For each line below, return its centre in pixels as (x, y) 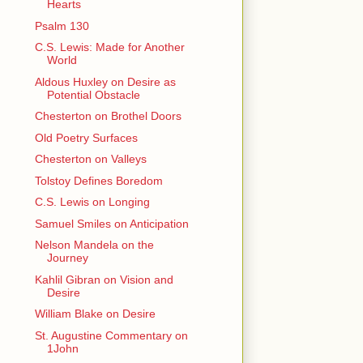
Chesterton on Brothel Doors (108, 116)
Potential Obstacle (93, 94)
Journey (67, 258)
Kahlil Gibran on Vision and (104, 279)
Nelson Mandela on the (94, 245)
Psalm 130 (62, 26)
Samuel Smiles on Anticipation (111, 223)
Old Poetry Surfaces (86, 137)
